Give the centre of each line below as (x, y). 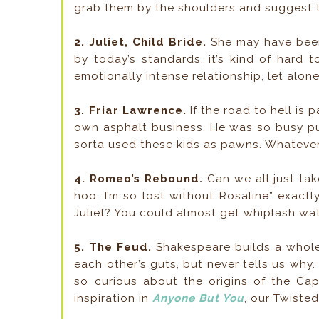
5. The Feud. (113, 247)
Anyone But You (199, 299)
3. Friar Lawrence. (130, 111)
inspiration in (114, 299)
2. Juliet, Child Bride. (140, 42)
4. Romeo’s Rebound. (139, 179)
